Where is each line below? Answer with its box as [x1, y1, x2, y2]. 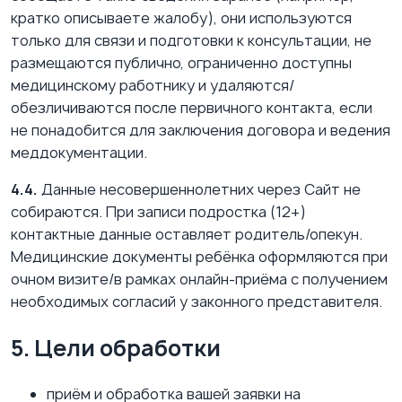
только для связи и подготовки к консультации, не [11, 31, 371, 51]
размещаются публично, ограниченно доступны [11, 53, 352, 74]
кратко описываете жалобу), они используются [11, 8, 352, 29]
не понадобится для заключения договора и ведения [11, 120, 390, 141]
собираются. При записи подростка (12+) [11, 202, 306, 223]
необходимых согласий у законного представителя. [11, 292, 382, 312]
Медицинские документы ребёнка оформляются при [11, 247, 388, 267]
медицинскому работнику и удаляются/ [11, 75, 294, 96]
